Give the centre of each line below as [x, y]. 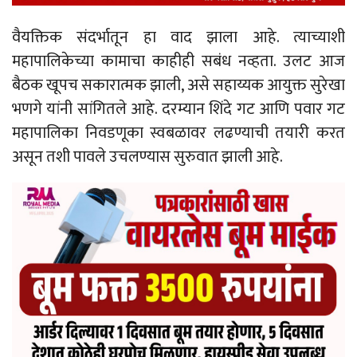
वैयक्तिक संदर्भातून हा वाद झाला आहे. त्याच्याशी [178, 38]
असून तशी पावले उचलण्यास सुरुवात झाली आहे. [147, 157]
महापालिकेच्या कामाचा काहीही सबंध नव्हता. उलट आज [178, 62]
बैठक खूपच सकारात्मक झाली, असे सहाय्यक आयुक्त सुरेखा [178, 86]
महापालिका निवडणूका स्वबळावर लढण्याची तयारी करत [178, 133]
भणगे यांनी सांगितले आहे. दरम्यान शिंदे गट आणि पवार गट [178, 110]
